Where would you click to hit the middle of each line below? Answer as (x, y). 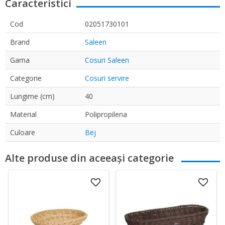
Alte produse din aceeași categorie (89, 158)
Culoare (23, 132)
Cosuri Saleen (107, 60)
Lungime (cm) (32, 96)
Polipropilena (106, 114)
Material (23, 114)
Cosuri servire (107, 78)
